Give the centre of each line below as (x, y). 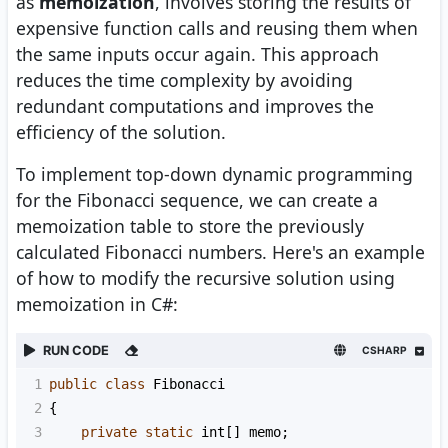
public (73, 384)
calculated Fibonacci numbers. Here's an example (220, 252)
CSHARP (384, 350)
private (109, 432)
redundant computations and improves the (195, 106)
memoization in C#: (97, 304)
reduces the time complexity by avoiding (184, 80)
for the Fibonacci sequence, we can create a (197, 200)
